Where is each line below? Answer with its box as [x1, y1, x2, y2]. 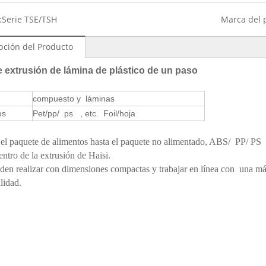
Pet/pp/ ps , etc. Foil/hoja [33, 109, 135, 118]
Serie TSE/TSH [2, 14, 57, 25]
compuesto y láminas [33, 94, 119, 103]
